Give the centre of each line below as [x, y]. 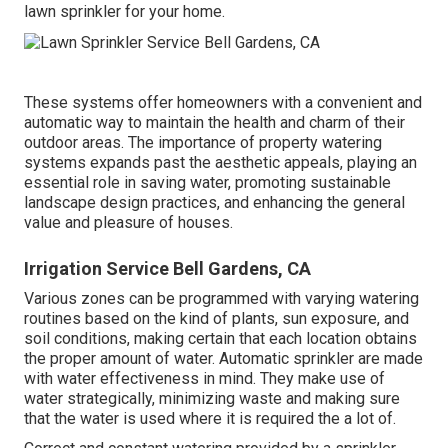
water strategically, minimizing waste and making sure [212, 398]
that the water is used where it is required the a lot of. [210, 418]
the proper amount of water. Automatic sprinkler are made [223, 358]
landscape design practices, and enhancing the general [214, 202]
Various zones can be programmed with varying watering [221, 298]
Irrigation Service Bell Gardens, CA [167, 268]
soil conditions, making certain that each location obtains [220, 338]
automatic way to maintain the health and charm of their [214, 122]
